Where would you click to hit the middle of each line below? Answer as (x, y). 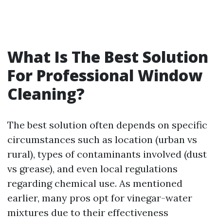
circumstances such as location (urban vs (102, 139)
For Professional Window (105, 75)
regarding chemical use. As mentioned (95, 183)
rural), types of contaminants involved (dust (107, 154)
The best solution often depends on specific (107, 125)
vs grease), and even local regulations (92, 168)
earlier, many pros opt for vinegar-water (100, 198)
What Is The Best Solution (108, 56)
